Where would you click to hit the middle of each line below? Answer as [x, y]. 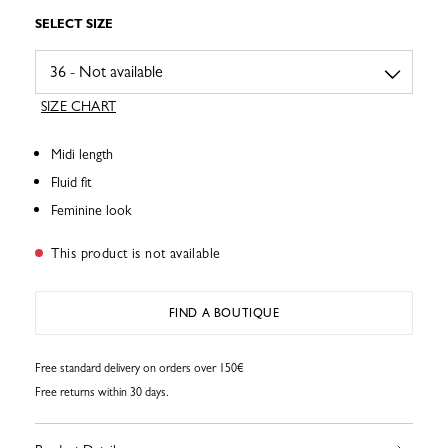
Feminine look [91, 210]
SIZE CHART [78, 106]
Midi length [82, 154]
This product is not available [134, 253]
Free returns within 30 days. [102, 392]
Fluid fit [71, 182]
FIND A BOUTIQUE [224, 313]
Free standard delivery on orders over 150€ [139, 368]
